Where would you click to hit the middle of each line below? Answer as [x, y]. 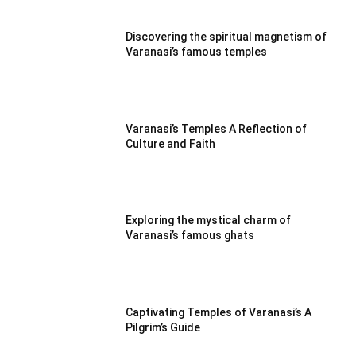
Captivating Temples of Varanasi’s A [219, 312]
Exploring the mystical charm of [209, 221]
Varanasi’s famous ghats [190, 236]
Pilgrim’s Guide [163, 327]
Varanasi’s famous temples [197, 51]
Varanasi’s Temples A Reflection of [217, 128]
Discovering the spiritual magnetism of [226, 36]
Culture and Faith [171, 143]
